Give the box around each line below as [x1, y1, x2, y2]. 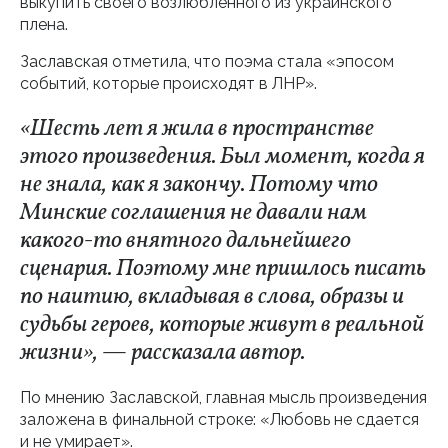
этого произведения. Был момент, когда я [20, 140, 425, 174]
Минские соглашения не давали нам [20, 196, 367, 230]
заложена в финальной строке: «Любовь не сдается [20, 410, 419, 429]
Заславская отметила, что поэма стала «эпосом [20, 52, 394, 71]
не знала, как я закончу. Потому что [20, 168, 378, 202]
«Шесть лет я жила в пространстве [20, 112, 374, 146]
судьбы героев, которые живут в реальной [20, 308, 424, 342]
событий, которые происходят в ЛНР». [20, 74, 317, 93]
